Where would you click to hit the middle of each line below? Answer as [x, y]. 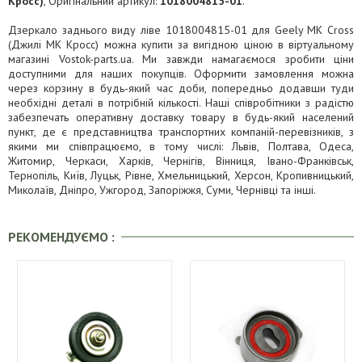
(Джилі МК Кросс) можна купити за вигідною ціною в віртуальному [181, 44]
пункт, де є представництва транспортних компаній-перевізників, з [181, 132]
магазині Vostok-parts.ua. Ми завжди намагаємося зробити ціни [181, 59]
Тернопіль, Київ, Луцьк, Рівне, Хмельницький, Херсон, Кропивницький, [181, 175]
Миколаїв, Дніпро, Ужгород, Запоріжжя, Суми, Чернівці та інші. [162, 190]
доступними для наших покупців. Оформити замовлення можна [181, 74]
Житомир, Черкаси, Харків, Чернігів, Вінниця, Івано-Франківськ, [181, 161]
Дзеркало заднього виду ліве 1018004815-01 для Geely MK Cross [181, 30]
